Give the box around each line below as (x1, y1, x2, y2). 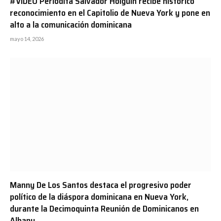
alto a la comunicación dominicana (10, 18, 132, 32)
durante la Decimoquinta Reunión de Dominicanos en (10, 201, 199, 216)
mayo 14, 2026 (10, 36, 44, 42)
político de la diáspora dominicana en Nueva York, (10, 189, 188, 204)
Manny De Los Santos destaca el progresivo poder (10, 178, 191, 192)
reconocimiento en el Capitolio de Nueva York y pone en (10, 6, 210, 20)
